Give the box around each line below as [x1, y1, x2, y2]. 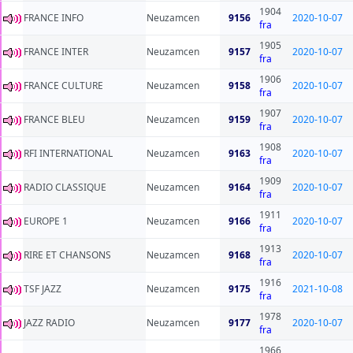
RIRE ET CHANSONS [24, 248, 111, 262]
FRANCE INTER [24, 45, 88, 59]
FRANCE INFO [24, 11, 84, 25]
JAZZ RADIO [24, 316, 75, 330]
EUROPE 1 [24, 214, 68, 229]
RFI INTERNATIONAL [24, 147, 113, 161]
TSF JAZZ [24, 282, 61, 296]
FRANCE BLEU [24, 113, 85, 127]
